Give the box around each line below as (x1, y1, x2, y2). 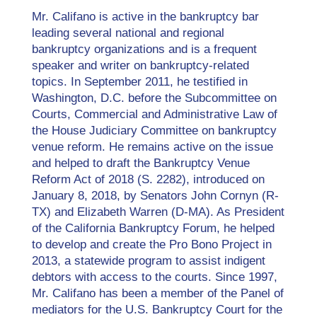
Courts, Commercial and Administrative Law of (31, 108, 277, 121)
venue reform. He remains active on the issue (31, 140, 273, 154)
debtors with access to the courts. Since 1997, (31, 270, 277, 284)
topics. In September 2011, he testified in (31, 75, 248, 88)
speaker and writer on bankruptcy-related (31, 59, 249, 72)
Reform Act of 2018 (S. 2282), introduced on (31, 173, 265, 186)
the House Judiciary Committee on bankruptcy (31, 124, 277, 137)
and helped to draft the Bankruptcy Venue (31, 156, 250, 170)
